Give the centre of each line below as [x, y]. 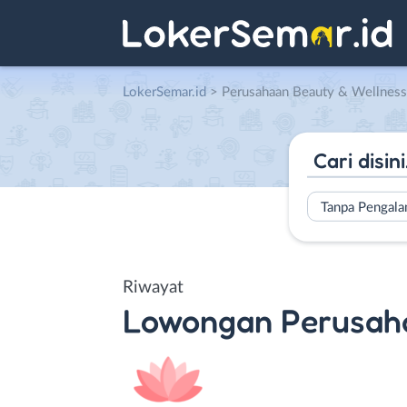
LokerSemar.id [164, 92]
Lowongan [198, 320]
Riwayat [153, 287]
